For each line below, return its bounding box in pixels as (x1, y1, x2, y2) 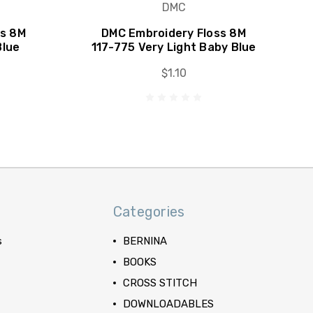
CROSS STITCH (122, 277, 197, 289)
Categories (112, 203, 185, 220)
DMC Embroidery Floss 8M (101, 27, 246, 40)
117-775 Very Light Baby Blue (91, 41, 256, 54)
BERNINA (122, 235, 167, 247)
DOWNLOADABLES (122, 298, 214, 310)
